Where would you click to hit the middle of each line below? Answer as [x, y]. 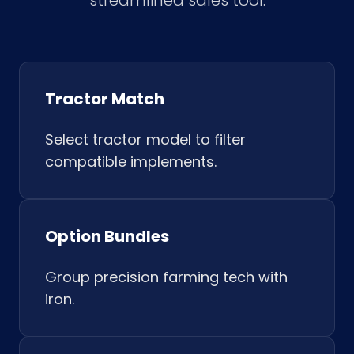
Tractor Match [105, 99]
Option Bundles [107, 236]
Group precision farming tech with [166, 277]
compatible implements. [131, 162]
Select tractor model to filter [145, 139]
